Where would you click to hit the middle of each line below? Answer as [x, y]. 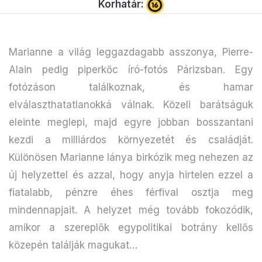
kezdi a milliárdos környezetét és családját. [131, 139]
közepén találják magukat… [73, 245]
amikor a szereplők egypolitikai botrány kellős [131, 227]
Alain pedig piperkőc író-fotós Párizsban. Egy [131, 69]
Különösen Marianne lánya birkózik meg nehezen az [131, 157]
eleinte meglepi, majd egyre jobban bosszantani [131, 122]
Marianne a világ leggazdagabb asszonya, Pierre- [131, 52]
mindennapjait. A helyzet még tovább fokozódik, [131, 210]
